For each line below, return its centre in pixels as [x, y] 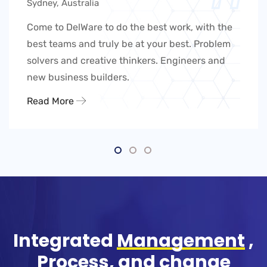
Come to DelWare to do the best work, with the [130, 27]
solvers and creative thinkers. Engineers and [126, 61]
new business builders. [78, 77]
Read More [52, 101]
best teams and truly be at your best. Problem [129, 44]
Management [181, 241]
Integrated [65, 241]
